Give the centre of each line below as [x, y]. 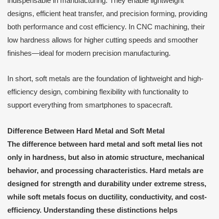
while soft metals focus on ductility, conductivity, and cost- [107, 197]
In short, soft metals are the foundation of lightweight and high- [105, 79]
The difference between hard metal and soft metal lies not [105, 144]
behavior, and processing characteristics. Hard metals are [105, 171]
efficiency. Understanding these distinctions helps [92, 210]
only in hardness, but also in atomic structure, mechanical [106, 157]
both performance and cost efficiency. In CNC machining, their [106, 27]
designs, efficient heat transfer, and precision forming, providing [107, 13]
